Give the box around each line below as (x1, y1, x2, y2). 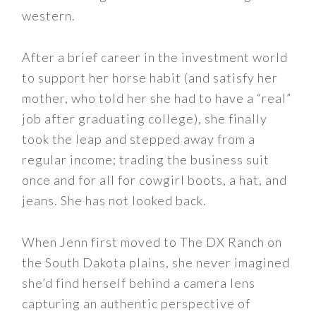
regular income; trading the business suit (22, 152, 270, 167)
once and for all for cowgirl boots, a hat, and (22, 172, 288, 188)
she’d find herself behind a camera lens (22, 275, 256, 291)
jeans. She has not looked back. (22, 193, 207, 208)
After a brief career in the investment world (22, 49, 288, 65)
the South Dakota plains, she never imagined (22, 255, 291, 270)
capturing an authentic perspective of (22, 296, 251, 311)
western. (22, 8, 76, 23)
